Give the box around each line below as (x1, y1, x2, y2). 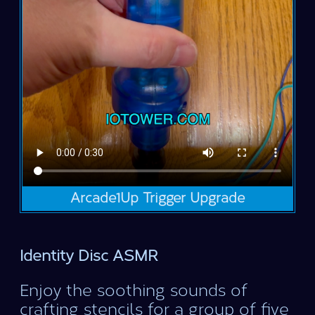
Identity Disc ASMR (20, 246, 158, 265)
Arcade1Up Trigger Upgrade (70, 190, 245, 207)
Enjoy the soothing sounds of (20, 281, 247, 300)
